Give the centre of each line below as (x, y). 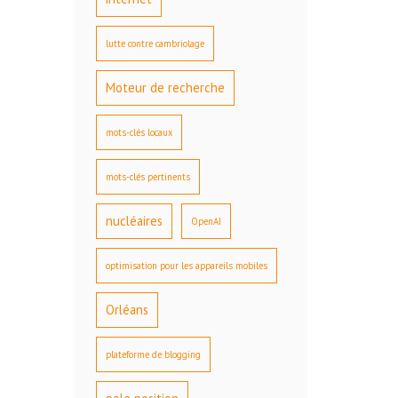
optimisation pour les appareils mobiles (186, 266)
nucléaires (134, 221)
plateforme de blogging (153, 355)
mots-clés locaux (139, 133)
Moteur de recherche (165, 88)
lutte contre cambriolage (155, 44)
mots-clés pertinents (147, 177)
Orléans (127, 310)
